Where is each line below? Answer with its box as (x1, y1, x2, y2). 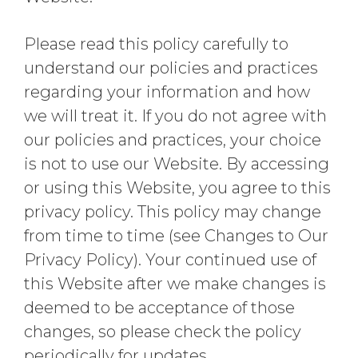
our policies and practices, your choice (24, 130, 321, 149)
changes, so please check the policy (24, 322, 301, 341)
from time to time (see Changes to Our (24, 226, 328, 245)
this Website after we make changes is (24, 274, 326, 293)
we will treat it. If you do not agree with (24, 106, 327, 125)
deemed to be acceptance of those (24, 298, 295, 317)
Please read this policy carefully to (24, 34, 288, 54)
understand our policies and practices (24, 58, 318, 78)
